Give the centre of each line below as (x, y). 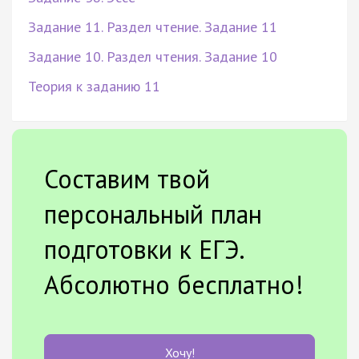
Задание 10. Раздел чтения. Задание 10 (153, 56)
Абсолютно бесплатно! (174, 284)
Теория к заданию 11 (94, 86)
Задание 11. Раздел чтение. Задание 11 (153, 26)
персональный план (153, 214)
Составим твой (127, 178)
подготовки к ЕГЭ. (144, 249)
